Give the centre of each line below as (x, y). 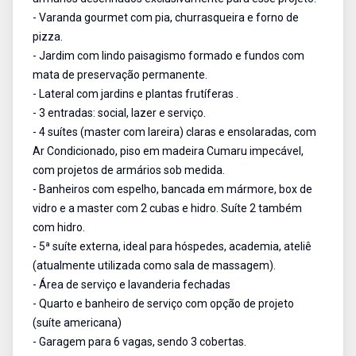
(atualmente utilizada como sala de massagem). (154, 265)
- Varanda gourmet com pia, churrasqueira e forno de (166, 17)
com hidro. (59, 227)
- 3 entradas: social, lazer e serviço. (119, 113)
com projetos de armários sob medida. (129, 170)
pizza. (48, 37)
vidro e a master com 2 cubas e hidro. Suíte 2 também (167, 208)
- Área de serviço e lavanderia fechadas (132, 284)
